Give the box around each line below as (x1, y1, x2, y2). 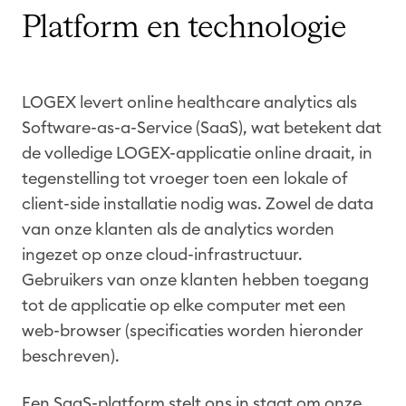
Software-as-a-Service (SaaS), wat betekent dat (22, 119, 382, 136)
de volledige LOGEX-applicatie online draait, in (22, 144, 372, 161)
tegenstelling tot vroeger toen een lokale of (22, 169, 348, 187)
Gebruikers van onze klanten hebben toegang (22, 271, 369, 288)
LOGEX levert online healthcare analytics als (22, 93, 357, 111)
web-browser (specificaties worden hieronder (22, 322, 363, 339)
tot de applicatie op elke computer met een (22, 296, 346, 314)
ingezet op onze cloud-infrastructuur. (22, 246, 303, 263)
